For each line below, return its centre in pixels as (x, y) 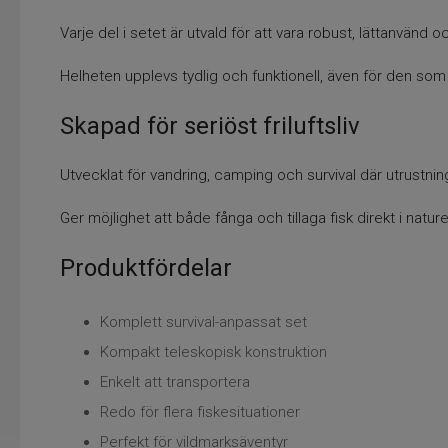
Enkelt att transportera (175, 381)
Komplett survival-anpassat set (203, 321)
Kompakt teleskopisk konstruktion (213, 351)
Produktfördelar (146, 267)
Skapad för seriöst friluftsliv (210, 125)
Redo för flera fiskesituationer (200, 411)
